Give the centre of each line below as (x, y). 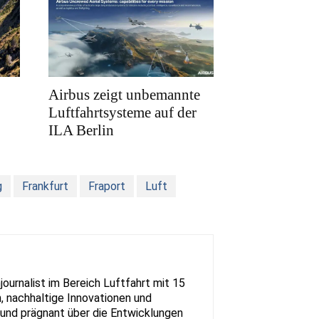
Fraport (107, 187)
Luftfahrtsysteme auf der (122, 113)
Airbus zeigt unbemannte (124, 95)
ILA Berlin (81, 131)
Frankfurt (45, 187)
